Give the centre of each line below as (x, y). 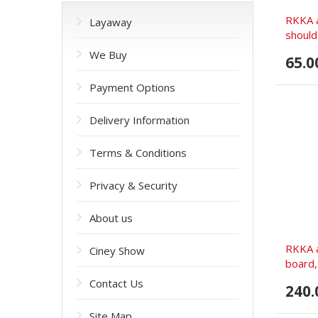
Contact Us (116, 283)
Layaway (111, 22)
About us (111, 218)
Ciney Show (117, 251)
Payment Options (132, 87)
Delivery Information (139, 120)
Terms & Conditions (138, 153)
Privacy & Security (133, 185)
